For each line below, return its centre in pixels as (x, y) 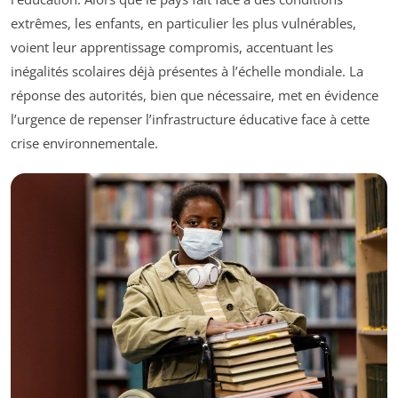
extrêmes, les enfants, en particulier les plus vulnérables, (183, 24)
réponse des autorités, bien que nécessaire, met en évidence (195, 96)
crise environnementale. (84, 143)
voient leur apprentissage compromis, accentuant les (172, 48)
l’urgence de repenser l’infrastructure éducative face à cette (190, 119)
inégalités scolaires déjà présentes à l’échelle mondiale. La (187, 72)
